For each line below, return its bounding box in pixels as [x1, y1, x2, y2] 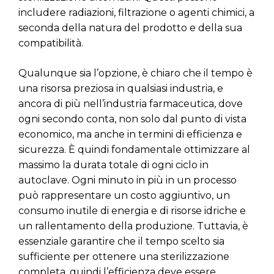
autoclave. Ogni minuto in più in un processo [18, 174, 237, 186]
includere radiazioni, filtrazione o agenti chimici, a [18, 6, 254, 18]
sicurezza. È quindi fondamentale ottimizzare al [18, 143, 250, 155]
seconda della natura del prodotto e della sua [18, 21, 242, 34]
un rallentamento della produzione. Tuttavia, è [18, 220, 248, 232]
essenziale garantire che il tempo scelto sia [18, 235, 224, 247]
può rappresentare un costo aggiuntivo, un [18, 189, 230, 201]
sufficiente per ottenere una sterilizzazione [18, 250, 229, 262]
